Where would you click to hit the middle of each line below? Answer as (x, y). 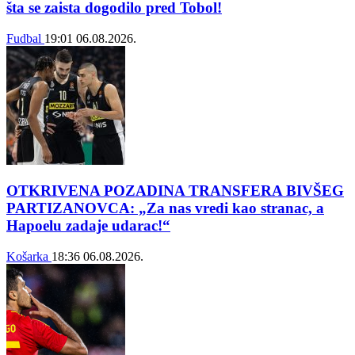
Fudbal (25, 38)
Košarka (29, 257)
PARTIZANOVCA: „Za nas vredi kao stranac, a (165, 208)
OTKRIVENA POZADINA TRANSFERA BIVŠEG (175, 191)
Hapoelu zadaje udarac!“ (88, 226)
